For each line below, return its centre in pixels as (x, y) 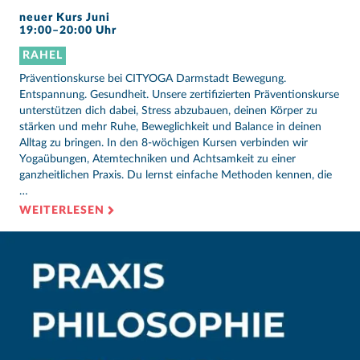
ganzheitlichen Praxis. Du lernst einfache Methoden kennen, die (176, 175)
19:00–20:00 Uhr (68, 31)
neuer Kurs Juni (65, 18)
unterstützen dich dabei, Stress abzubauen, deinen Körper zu (168, 110)
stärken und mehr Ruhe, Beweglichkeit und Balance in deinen (170, 127)
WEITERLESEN (62, 210)
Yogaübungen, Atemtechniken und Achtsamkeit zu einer (157, 159)
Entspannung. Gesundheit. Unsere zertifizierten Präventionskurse (179, 94)
